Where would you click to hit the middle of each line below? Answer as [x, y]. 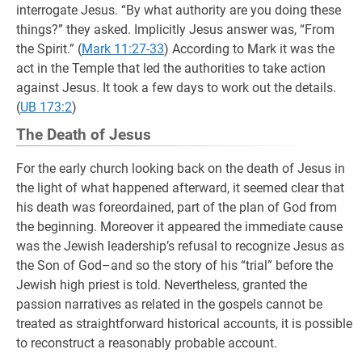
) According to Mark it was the [249, 49]
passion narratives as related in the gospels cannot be [169, 304]
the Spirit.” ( [49, 49]
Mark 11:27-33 [123, 49]
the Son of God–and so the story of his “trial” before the [175, 265]
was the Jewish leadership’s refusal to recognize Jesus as [180, 246]
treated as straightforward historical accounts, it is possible [184, 324]
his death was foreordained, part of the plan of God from [177, 207]
